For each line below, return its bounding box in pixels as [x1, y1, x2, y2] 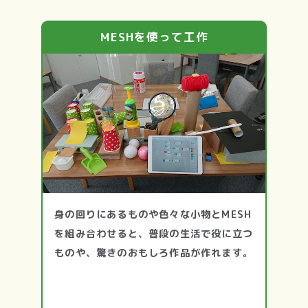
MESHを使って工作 [100, 29, 208, 45]
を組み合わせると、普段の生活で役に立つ [54, 226, 253, 241]
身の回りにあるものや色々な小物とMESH [54, 207, 252, 221]
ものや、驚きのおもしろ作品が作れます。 [54, 245, 253, 260]
